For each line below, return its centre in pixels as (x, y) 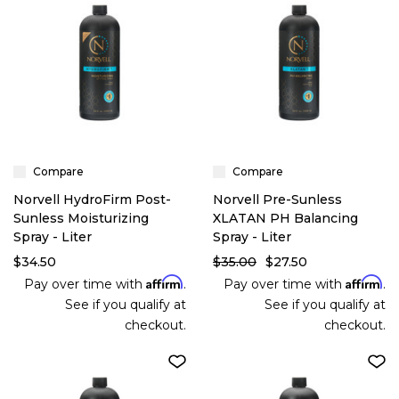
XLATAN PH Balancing (285, 218)
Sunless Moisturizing (81, 218)
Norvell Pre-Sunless (277, 199)
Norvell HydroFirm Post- (92, 199)
